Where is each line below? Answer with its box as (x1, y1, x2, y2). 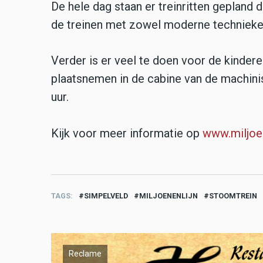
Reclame (69, 248, 102, 258)
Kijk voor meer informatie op (51, 126, 203, 140)
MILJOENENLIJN (139, 191, 198, 200)
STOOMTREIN (209, 191, 257, 200)
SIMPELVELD (84, 191, 128, 200)
